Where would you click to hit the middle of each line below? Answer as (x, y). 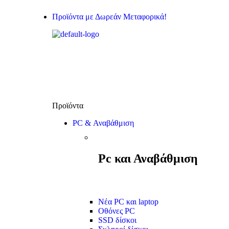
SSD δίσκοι (117, 220)
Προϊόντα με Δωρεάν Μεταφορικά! (109, 17)
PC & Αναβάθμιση (103, 123)
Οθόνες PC (117, 211)
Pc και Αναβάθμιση (148, 158)
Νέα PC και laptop (128, 202)
